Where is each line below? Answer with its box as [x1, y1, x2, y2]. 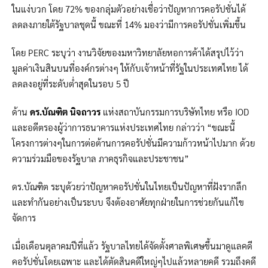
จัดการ [12, 211, 36, 223]
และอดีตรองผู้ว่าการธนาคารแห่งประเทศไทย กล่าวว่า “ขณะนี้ [12, 121, 235, 133]
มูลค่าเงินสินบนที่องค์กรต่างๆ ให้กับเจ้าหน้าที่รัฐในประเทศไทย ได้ [12, 62, 248, 74]
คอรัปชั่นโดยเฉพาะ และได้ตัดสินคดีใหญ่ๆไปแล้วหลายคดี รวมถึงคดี [12, 255, 256, 267]
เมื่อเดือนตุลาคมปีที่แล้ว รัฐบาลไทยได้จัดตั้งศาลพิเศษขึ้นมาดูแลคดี [12, 239, 252, 251]
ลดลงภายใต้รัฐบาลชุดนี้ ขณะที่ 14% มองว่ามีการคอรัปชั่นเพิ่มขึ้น [12, 18, 246, 30]
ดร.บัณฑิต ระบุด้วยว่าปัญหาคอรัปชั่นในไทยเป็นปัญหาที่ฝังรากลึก [12, 180, 247, 192]
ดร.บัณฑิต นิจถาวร [30, 105, 100, 117]
